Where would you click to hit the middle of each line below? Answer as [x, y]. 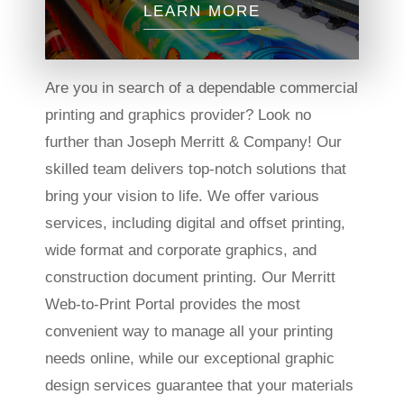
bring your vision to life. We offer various [182, 196]
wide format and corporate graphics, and [180, 250]
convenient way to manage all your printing [188, 331]
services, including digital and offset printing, [195, 223]
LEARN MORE [202, 12]
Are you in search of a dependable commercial [201, 87]
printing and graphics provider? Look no [178, 115]
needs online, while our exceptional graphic [189, 358]
